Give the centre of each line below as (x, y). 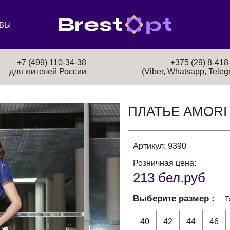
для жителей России (48, 72)
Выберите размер (172, 198)
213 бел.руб (169, 178)
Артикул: (149, 146)
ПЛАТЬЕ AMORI (177, 111)
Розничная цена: (165, 163)
